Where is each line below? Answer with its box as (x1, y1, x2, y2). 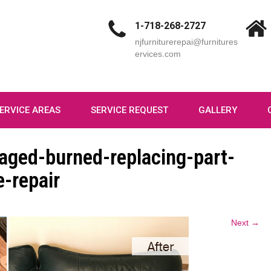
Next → (231, 218, 260, 227)
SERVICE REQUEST (91, 105, 168, 116)
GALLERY (198, 105, 237, 116)
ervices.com (135, 49, 181, 59)
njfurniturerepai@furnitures (135, 37, 238, 47)
